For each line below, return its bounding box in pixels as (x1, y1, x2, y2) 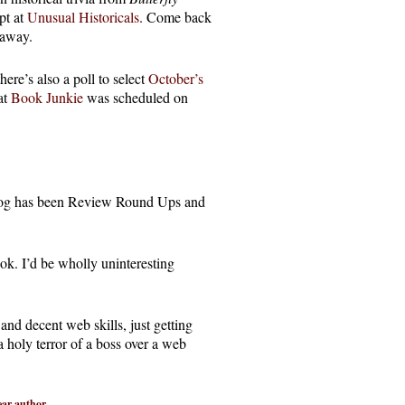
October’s (148, 68, 203, 88)
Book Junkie (11, 87, 83, 107)
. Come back (139, 6, 212, 26)
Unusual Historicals (27, 6, 139, 26)
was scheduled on (83, 87, 188, 107)
